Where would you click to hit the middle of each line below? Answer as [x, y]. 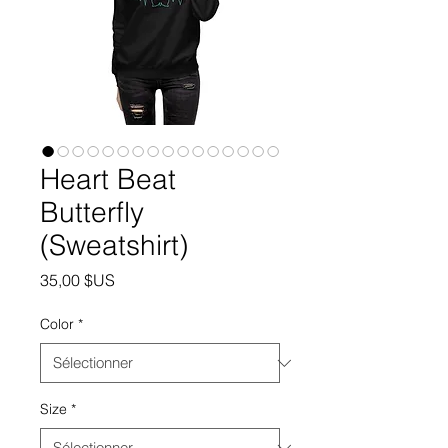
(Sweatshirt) [114, 245]
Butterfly [92, 212]
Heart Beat [108, 179]
